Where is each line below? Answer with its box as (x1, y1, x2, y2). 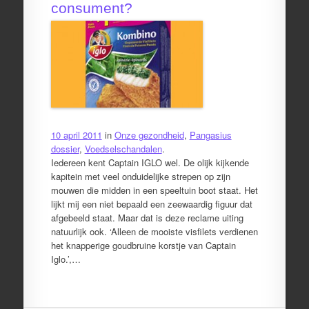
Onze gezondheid (114, 128, 184, 141)
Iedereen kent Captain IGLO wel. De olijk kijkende (50, 155, 249, 169)
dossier (50, 141, 79, 155)
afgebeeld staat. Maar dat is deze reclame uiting (50, 210, 243, 224)
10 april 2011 (50, 128, 102, 141)
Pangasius (189, 128, 232, 141)
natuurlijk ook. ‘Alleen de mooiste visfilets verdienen (50, 224, 258, 238)
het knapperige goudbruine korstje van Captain (50, 238, 236, 252)
